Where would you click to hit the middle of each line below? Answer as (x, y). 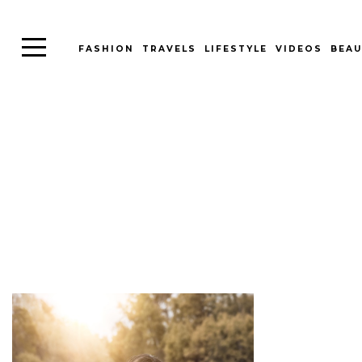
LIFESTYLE (236, 49)
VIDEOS (299, 49)
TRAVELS (169, 49)
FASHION (106, 49)
